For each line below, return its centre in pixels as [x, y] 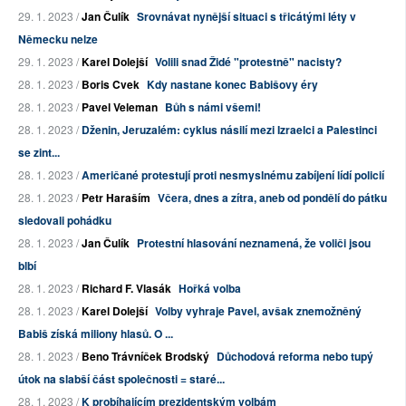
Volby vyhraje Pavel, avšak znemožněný [258, 310]
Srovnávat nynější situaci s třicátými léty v [246, 16]
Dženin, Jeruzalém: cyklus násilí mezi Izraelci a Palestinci [229, 129]
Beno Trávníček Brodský [145, 356]
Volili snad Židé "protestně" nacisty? [248, 61]
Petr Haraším [116, 197]
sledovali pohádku [65, 220]
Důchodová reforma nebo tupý [295, 356]
